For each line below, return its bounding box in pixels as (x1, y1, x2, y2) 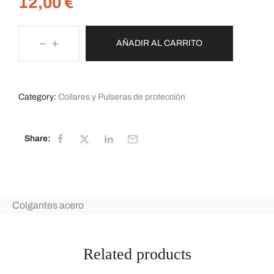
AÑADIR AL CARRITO (116, 38, 202, 48)
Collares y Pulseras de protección (58, 92, 185, 102)
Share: (24, 133, 51, 143)
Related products (83, 245, 191, 264)
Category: (18, 92, 56, 102)
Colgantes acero (12, 200, 84, 211)
